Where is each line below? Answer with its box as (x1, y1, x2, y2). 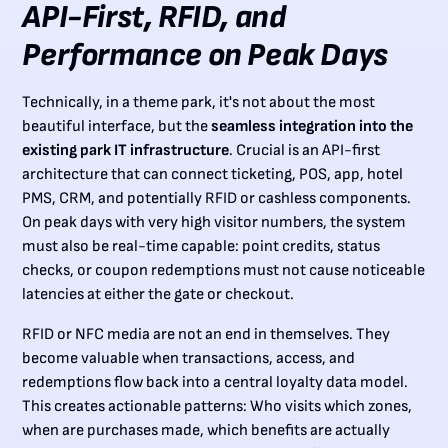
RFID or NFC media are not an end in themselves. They (22, 325, 391, 345)
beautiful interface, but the (22, 117, 212, 137)
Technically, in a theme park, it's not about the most (22, 93, 376, 113)
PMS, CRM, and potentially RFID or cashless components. (22, 189, 412, 209)
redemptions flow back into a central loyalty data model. (22, 373, 409, 393)
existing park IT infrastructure (22, 141, 230, 161)
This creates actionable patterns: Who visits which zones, (22, 397, 413, 417)
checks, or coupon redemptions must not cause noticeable (22, 261, 426, 281)
